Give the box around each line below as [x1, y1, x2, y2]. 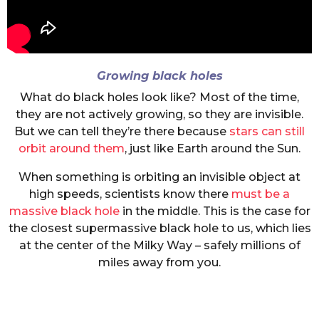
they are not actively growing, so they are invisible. [16, 107, 303, 121]
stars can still [229, 124, 305, 138]
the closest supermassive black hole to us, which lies [8, 221, 311, 236]
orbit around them [19, 141, 125, 155]
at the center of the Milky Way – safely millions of [19, 239, 300, 253]
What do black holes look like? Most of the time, [20, 90, 299, 104]
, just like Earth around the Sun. [125, 141, 300, 155]
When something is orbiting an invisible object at [19, 170, 300, 184]
